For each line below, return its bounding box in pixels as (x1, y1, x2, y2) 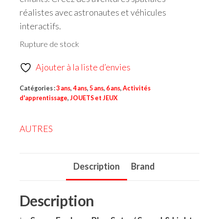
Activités (123, 85, 151, 92)
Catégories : (20, 85, 56, 92)
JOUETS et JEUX (70, 94, 118, 102)
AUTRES (20, 123, 53, 134)
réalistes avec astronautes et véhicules (20, 7, 166, 18)
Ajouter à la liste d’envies (36, 62, 131, 73)
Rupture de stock (20, 39, 79, 49)
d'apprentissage (20, 94, 67, 102)
